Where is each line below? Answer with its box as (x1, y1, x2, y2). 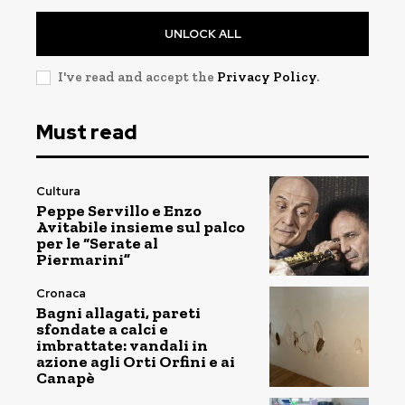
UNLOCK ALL (164, 25, 241, 42)
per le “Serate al (36, 232, 158, 253)
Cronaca (36, 285, 86, 301)
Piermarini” (36, 249, 130, 269)
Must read (36, 118, 137, 146)
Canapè (36, 367, 95, 388)
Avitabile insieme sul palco (36, 216, 245, 237)
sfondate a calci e (36, 318, 168, 339)
